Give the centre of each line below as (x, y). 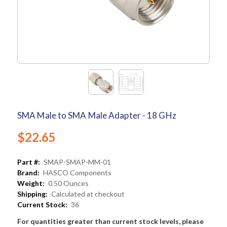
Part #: (29, 162)
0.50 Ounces (68, 183)
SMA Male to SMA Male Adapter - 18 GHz (97, 116)
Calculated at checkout (88, 194)
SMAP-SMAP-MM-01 (77, 162)
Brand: (28, 173)
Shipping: (32, 194)
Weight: (31, 183)
